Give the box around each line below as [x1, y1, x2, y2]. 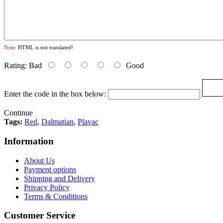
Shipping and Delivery [24, 174, 95, 183]
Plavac [78, 117, 99, 126]
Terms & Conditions [24, 192, 88, 201]
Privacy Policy [24, 183, 70, 192]
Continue [4, 109, 33, 117]
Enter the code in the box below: [4, 90, 106, 99]
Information [4, 135, 54, 146]
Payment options [24, 165, 76, 174]
